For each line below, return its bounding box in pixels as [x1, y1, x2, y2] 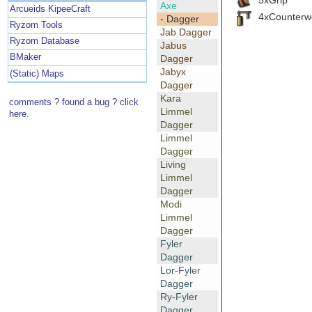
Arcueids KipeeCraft [10, 4, 91, 15]
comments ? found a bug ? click [9, 97, 139, 107]
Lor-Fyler [159, 265, 201, 276]
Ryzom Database [10, 36, 80, 47]
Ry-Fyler [159, 291, 198, 303]
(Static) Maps [10, 68, 65, 79]
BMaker [10, 52, 42, 63]
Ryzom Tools [10, 20, 63, 31]
